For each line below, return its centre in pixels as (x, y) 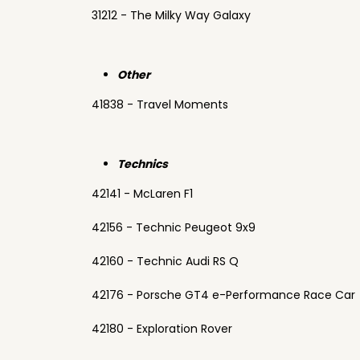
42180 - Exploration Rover (162, 329)
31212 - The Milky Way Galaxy (171, 15)
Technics (143, 164)
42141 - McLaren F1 (142, 194)
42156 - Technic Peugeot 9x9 (174, 227)
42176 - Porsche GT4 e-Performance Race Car (223, 295)
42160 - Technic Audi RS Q (165, 261)
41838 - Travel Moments (160, 104)
